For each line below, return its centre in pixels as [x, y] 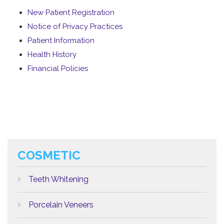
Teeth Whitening [58, 179]
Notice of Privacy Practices [75, 26]
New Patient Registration [71, 12]
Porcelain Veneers [61, 205]
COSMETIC [49, 155]
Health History [52, 54]
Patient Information [61, 40]
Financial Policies [58, 68]
